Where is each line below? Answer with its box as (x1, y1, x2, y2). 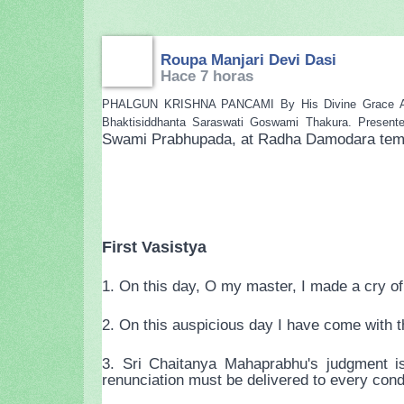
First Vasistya (102, 238, 207, 257)
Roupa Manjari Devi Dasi (161, 50, 336, 69)
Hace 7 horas (161, 67, 253, 86)
